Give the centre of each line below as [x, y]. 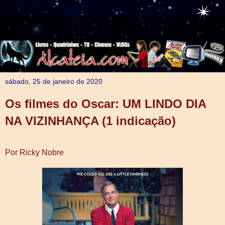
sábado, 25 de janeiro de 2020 [54, 81]
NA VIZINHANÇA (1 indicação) [90, 121]
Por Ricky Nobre [34, 152]
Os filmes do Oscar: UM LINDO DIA [105, 103]
